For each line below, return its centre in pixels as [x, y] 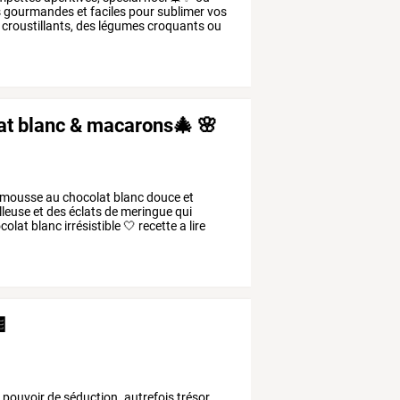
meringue [146, 211]
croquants [175, 26]
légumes [121, 26]
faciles [107, 12]
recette [157, 225]
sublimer [180, 12]
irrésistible [92, 225]
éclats [84, 211]
